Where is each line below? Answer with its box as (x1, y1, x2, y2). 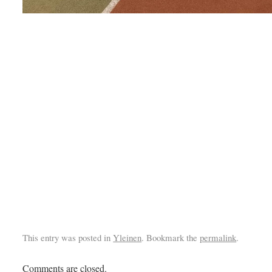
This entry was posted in (22, 231, 114, 244)
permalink (200, 231, 237, 244)
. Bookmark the (141, 231, 200, 244)
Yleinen (113, 231, 142, 244)
